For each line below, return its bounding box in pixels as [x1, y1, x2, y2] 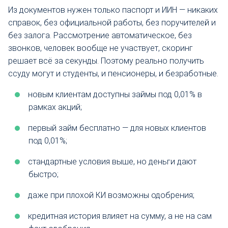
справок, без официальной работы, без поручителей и [8, 17, 216, 27]
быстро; [28, 169, 59, 179]
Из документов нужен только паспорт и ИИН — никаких [8, 5, 218, 15]
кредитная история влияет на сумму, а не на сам [28, 211, 212, 221]
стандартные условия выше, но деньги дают [28, 156, 196, 166]
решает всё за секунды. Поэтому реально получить [8, 55, 204, 66]
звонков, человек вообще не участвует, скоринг [8, 43, 193, 53]
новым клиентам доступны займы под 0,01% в [28, 89, 202, 99]
